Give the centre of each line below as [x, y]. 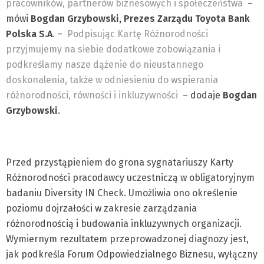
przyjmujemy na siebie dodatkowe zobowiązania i [113, 49]
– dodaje [200, 95]
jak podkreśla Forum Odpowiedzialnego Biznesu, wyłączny [132, 254]
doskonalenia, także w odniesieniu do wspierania [112, 80]
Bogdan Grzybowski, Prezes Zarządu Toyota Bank [140, 19]
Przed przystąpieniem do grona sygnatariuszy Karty [120, 162]
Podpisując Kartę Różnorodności [138, 34]
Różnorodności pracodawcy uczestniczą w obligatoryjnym [130, 178]
